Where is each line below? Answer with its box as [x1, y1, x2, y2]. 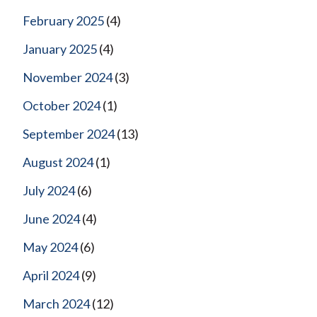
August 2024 [23, 154, 93, 170]
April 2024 [23, 267, 79, 283]
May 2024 [23, 238, 78, 255]
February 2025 [23, 12, 104, 28]
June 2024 [23, 210, 80, 226]
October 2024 [23, 97, 100, 113]
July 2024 [23, 182, 75, 198]
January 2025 [23, 40, 97, 57]
